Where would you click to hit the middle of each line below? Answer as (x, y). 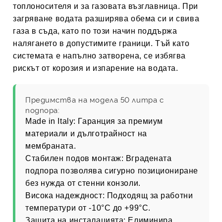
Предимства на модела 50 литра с (95, 99)
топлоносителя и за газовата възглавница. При (106, 6)
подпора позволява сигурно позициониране (112, 171)
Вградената (148, 158)
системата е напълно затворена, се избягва (99, 56)
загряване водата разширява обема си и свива (106, 19)
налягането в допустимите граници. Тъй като (101, 43)
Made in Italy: (51, 121)
